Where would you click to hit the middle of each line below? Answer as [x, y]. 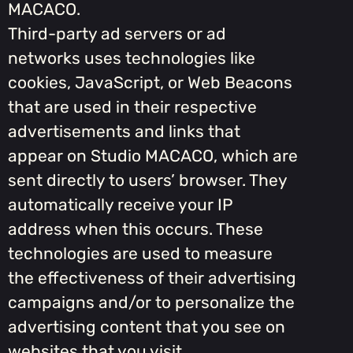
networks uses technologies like [132, 58]
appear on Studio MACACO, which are [153, 156]
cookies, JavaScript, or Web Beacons [150, 83]
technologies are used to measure [140, 254]
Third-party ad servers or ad [117, 34]
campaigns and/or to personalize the [151, 303]
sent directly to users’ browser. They [147, 180]
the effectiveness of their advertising [152, 278]
